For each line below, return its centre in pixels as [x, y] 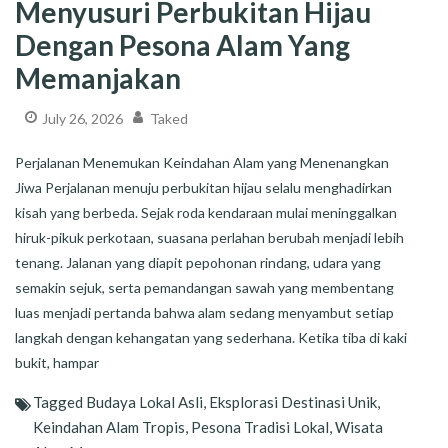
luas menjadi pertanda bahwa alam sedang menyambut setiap [204, 312]
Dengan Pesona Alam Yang [182, 45]
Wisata [359, 426]
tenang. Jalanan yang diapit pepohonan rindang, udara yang [198, 262]
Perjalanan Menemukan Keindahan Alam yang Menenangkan [202, 162]
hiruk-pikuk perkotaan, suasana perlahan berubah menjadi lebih [209, 237]
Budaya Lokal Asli [144, 401]
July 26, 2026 [82, 119]
